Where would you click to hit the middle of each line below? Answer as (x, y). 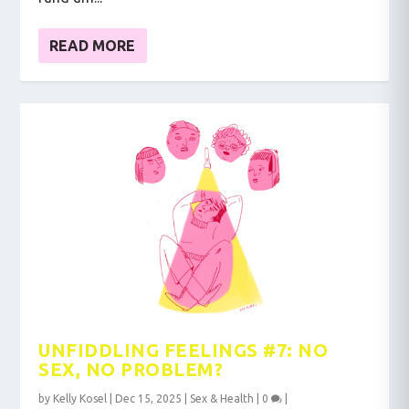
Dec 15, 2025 (149, 399)
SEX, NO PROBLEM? (131, 370)
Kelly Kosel (80, 399)
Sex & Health (222, 399)
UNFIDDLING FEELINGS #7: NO (184, 351)
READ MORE (93, 45)
